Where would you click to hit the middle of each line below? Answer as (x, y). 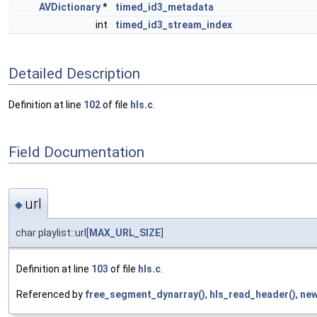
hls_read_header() (253, 294)
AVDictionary (70, 7)
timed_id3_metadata (165, 7)
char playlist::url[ (52, 232)
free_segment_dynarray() (145, 294)
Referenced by (51, 294)
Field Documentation (76, 152)
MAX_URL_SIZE (125, 232)
